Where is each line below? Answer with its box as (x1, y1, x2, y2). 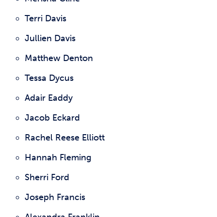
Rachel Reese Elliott (25, 132, 105, 143)
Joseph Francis (25, 192, 85, 202)
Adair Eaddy (25, 93, 73, 103)
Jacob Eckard (25, 112, 80, 123)
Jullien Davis (25, 33, 76, 44)
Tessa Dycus (25, 73, 74, 83)
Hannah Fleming (25, 152, 92, 163)
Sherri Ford (25, 172, 69, 183)
